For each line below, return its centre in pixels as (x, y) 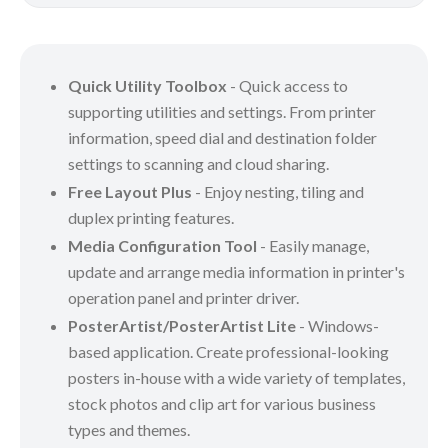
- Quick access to (287, 85)
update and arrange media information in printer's (236, 271)
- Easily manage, (313, 245)
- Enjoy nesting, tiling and (278, 191)
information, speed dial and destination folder (222, 137)
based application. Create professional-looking (228, 351)
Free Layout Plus (130, 191)
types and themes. (129, 429)
